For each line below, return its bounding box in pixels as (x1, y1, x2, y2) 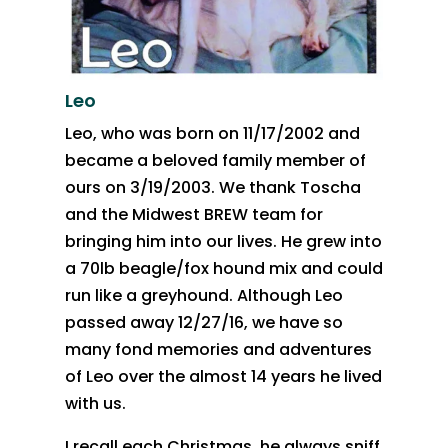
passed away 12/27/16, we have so (64, 311, 343, 335)
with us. (64, 392, 126, 416)
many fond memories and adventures (64, 338, 372, 362)
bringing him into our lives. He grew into (64, 230, 382, 254)
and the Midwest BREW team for (64, 203, 323, 227)
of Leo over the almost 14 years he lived (64, 365, 382, 389)
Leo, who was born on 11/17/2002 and (64, 122, 360, 146)
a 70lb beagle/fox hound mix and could (64, 257, 383, 281)
